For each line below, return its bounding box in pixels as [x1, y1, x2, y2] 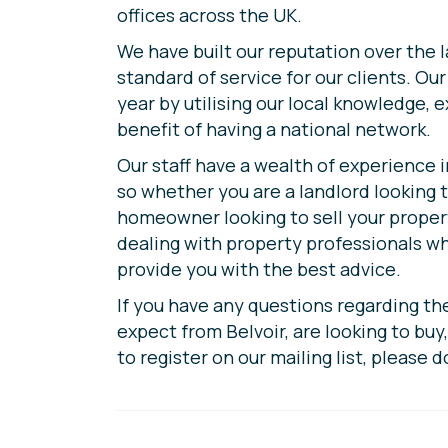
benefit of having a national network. [117, 117, 431, 141]
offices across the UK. [117, 3, 302, 27]
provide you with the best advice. [117, 257, 401, 281]
